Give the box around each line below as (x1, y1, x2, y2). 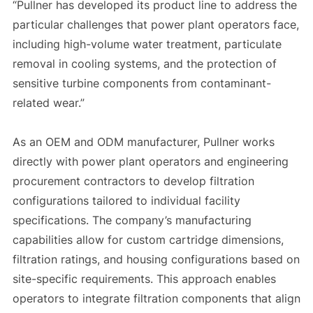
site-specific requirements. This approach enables (12, 271, 276, 286)
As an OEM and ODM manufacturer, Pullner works (12, 134, 275, 149)
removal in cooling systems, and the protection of (12, 56, 277, 71)
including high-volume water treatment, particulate (12, 36, 282, 51)
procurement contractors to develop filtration (12, 173, 254, 188)
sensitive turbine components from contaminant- (12, 75, 271, 90)
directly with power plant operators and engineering (12, 154, 289, 168)
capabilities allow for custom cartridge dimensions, (12, 232, 284, 247)
